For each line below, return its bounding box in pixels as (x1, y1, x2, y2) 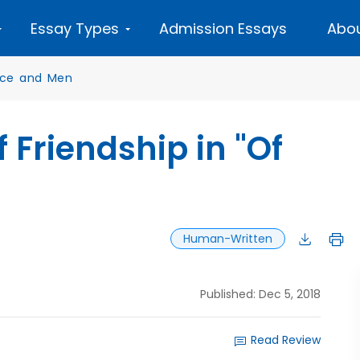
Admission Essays (159, 18, 287, 39)
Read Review (251, 332, 321, 348)
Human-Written (183, 231, 272, 247)
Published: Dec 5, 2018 (200, 286, 321, 302)
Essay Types (31, 18, 119, 39)
